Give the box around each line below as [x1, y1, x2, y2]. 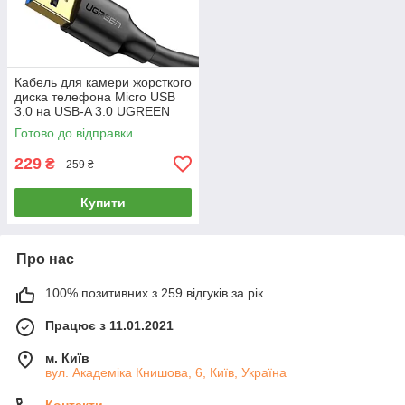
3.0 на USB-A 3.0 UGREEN [14, 104, 170, 119]
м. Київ [45, 351, 89, 366]
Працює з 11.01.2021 [45, 318, 174, 334]
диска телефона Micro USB [14, 89, 175, 105]
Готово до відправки [14, 126, 133, 141]
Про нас [16, 251, 74, 268]
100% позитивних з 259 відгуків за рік [45, 286, 263, 301]
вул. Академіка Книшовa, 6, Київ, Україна [45, 365, 287, 381]
